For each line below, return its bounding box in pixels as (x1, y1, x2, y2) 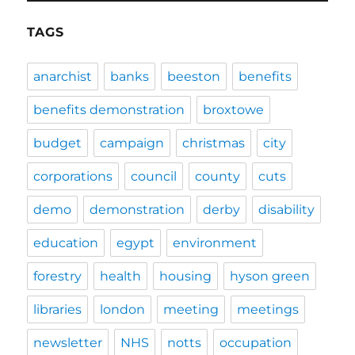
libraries (33, 301, 82, 317)
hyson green (230, 268, 311, 284)
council (131, 168, 177, 184)
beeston (167, 68, 221, 84)
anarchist (33, 68, 93, 84)
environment (173, 235, 258, 250)
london (100, 301, 146, 317)
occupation (219, 334, 292, 350)
